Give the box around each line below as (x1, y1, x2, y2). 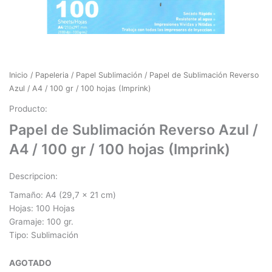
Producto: (9, 103, 47, 114)
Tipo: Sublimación (9, 230, 78, 240)
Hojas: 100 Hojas (9, 203, 75, 213)
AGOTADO (9, 257, 52, 268)
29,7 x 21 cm (62, 190, 113, 200)
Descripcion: (9, 171, 58, 182)
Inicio (9, 70, 28, 80)
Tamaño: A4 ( (9, 190, 62, 200)
